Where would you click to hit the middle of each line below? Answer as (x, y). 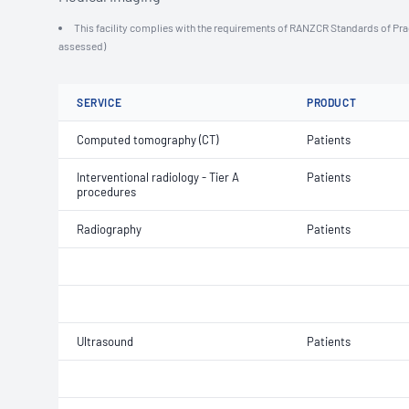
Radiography (109, 229)
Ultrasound (105, 341)
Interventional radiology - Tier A (158, 177)
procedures (106, 192)
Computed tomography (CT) (147, 140)
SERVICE (100, 102)
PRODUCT (332, 102)
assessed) (82, 46)
